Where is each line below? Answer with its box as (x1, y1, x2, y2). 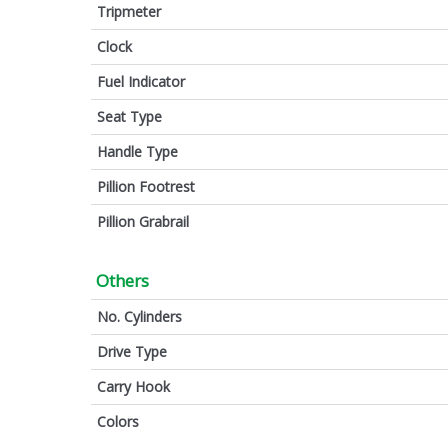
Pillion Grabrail (97, 211, 189, 231)
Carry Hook (97, 376, 170, 396)
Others (96, 268, 149, 292)
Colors (97, 411, 139, 431)
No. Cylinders (97, 306, 182, 326)
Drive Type (97, 341, 167, 361)
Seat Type (97, 106, 162, 126)
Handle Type (97, 141, 178, 161)
